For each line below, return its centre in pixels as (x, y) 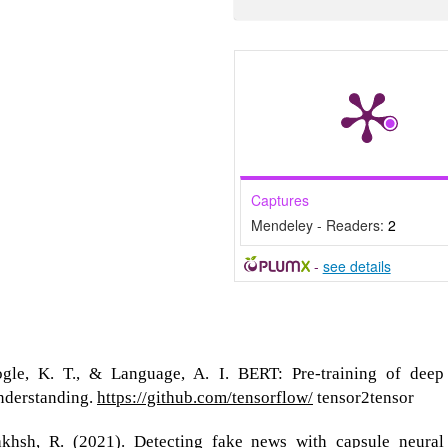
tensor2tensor (363, 397)
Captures (280, 199)
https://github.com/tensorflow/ (205, 397)
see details (356, 265)
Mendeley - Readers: (319, 224)
